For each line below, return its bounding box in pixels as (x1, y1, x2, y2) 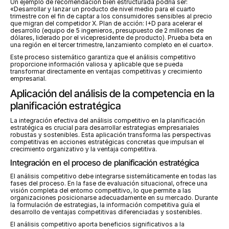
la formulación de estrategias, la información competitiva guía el (10, 201, 200, 209)
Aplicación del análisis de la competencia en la (10, 87, 215, 100)
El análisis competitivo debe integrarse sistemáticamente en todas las (10, 172, 217, 180)
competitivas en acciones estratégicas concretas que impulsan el (10, 138, 204, 146)
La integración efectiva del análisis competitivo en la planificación (10, 117, 205, 124)
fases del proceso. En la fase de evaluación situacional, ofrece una (10, 179, 208, 187)
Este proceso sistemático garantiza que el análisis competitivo (10, 53, 196, 61)
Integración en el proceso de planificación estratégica (10, 157, 199, 168)
